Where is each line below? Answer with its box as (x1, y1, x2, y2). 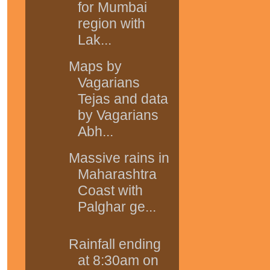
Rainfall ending (68, 236, 161, 252)
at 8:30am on (77, 252, 159, 268)
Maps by (68, 58, 122, 75)
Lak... (77, 31, 111, 48)
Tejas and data (77, 91, 168, 107)
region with (77, 15, 145, 31)
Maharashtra (77, 166, 157, 183)
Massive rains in (68, 150, 169, 166)
